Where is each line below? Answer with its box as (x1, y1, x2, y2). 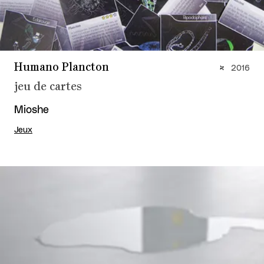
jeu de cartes (14, 80, 82, 93)
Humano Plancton (14, 61, 109, 73)
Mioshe (14, 104, 49, 115)
